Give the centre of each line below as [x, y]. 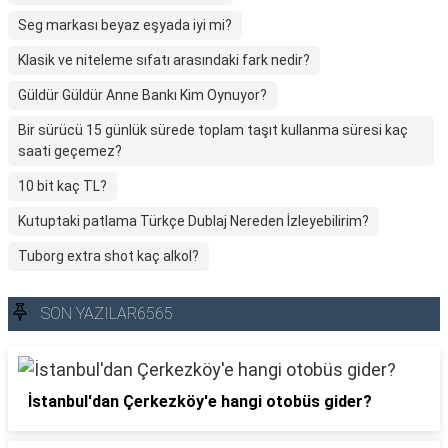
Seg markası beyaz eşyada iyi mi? [125, 25]
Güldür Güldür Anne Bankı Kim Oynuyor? [142, 95]
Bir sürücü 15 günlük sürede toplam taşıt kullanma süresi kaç [213, 130]
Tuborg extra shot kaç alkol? [108, 256]
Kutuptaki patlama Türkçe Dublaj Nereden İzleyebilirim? [193, 221]
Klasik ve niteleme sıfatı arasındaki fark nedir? [164, 60]
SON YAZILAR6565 [107, 313]
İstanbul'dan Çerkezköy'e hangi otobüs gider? [200, 401]
